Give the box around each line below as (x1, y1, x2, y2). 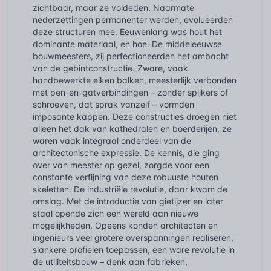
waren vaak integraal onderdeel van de (33, 135, 191, 146)
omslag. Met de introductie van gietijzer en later (33, 195, 223, 206)
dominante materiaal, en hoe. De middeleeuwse (33, 38, 222, 49)
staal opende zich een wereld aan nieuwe (33, 207, 198, 218)
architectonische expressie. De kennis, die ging (33, 147, 220, 158)
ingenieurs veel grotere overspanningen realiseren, (33, 232, 233, 243)
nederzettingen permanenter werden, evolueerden (33, 14, 233, 25)
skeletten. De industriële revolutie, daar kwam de (33, 183, 227, 194)
